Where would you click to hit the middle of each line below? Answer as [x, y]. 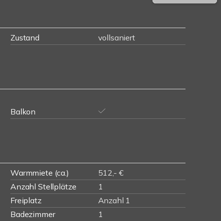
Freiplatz [26, 200]
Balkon [23, 111]
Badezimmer [33, 214]
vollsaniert [116, 37]
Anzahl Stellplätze [43, 186]
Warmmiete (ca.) [40, 173]
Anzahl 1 [114, 200]
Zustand [25, 37]
